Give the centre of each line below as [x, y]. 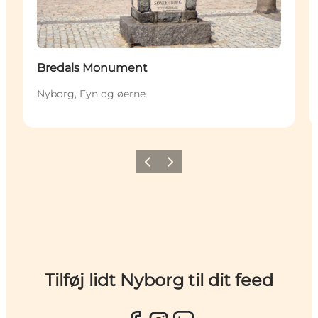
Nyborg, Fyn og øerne [91, 93]
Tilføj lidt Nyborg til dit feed [159, 280]
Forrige [154, 166]
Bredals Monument [92, 67]
